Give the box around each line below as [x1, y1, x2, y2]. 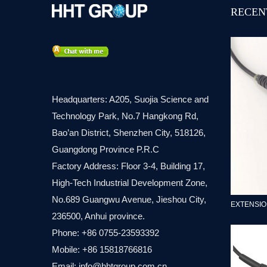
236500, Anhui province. [52, 211, 145, 222]
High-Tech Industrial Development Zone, [52, 178, 207, 188]
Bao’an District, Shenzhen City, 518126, [52, 128, 206, 138]
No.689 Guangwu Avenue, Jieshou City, [52, 194, 206, 205]
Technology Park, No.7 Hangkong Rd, [52, 111, 198, 122]
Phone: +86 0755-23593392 [52, 228, 159, 238]
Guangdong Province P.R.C [52, 144, 159, 155]
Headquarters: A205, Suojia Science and [52, 94, 209, 105]
